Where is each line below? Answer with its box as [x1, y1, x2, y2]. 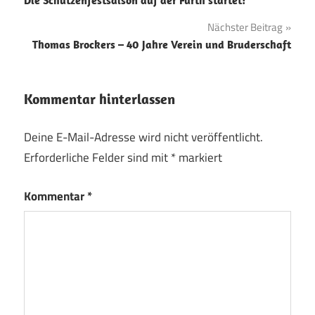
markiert [176, 148, 222, 167]
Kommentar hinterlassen [24, 89, 175, 108]
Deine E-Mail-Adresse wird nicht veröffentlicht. [24, 128, 263, 147]
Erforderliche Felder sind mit [24, 148, 171, 167]
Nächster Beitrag [207, 18, 283, 35]
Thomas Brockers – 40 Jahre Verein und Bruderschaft [32, 37, 291, 51]
